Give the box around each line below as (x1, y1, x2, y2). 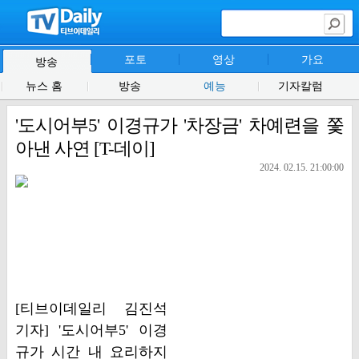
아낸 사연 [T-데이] (14, 139, 155, 159)
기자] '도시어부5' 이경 (14, 322, 168, 338)
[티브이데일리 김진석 (14, 301, 168, 317)
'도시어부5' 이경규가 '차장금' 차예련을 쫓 (14, 115, 345, 135)
